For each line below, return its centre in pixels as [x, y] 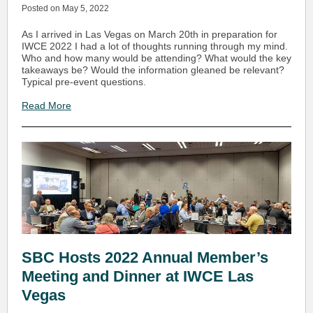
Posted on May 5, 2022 [65, 8]
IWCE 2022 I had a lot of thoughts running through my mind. [155, 46]
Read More [46, 105]
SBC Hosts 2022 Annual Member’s [145, 257]
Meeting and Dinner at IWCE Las [138, 276]
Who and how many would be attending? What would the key [156, 58]
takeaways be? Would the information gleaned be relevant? [153, 70]
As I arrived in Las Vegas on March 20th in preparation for [150, 34]
